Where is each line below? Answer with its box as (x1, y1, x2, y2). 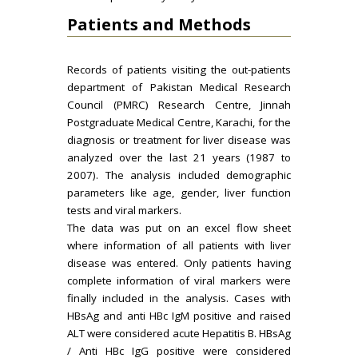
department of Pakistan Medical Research (67, 80, 291, 94)
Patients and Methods (67, 14, 251, 35)
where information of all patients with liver (67, 238, 291, 253)
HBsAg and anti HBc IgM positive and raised (67, 308, 291, 323)
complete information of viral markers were (67, 273, 291, 288)
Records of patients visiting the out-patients (67, 62, 291, 77)
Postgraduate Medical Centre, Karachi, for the (67, 115, 291, 129)
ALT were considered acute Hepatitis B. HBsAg (67, 326, 291, 340)
